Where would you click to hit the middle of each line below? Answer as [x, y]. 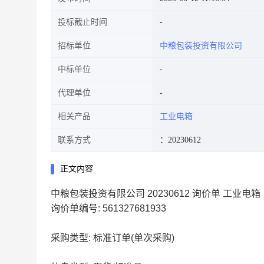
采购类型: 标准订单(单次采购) [113, 238]
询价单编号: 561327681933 [108, 208]
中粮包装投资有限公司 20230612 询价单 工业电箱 [156, 194]
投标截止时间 [82, 22]
